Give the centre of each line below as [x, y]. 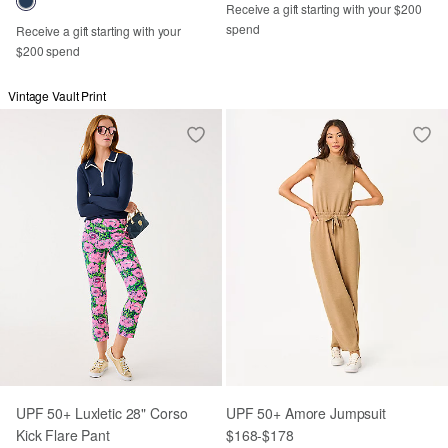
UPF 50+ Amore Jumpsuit [306, 413]
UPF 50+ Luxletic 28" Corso [102, 413]
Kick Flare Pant [63, 435]
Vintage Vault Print [57, 95]
